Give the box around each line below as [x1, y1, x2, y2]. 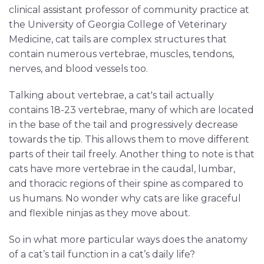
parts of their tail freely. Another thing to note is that [9, 148, 255, 160]
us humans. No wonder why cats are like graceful [9, 192, 241, 204]
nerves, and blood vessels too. [9, 62, 148, 74]
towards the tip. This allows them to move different [9, 133, 249, 145]
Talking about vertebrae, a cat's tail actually [9, 89, 214, 101]
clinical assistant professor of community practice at [9, 4, 249, 15]
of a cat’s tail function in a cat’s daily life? [9, 248, 195, 260]
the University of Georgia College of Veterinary [9, 18, 227, 30]
